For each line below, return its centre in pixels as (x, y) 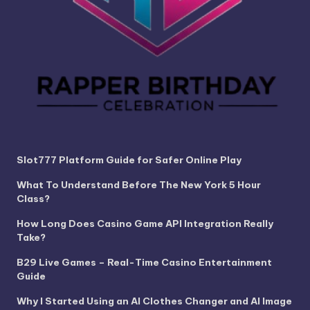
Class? (33, 199)
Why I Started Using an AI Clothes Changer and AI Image (154, 301)
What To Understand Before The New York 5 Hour (139, 185)
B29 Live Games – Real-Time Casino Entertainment (144, 263)
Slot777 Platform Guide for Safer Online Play (129, 160)
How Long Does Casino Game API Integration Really (145, 224)
